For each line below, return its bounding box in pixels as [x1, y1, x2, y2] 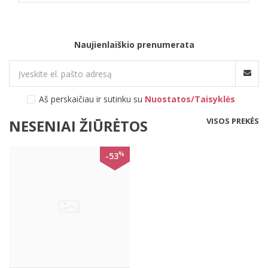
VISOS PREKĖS [206, 115, 259, 126]
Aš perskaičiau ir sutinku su [39, 93, 145, 105]
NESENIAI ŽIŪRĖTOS [9, 116, 148, 136]
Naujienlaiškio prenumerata [74, 39, 194, 50]
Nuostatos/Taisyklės [145, 93, 235, 105]
